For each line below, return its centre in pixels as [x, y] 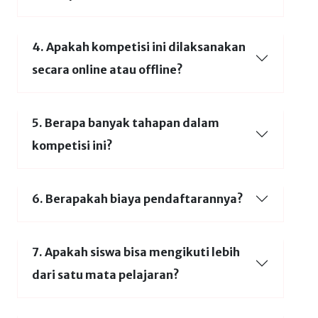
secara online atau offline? [108, 70]
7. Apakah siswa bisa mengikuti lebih [136, 252]
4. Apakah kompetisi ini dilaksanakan [139, 47]
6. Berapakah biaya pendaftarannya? [138, 199]
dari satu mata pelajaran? [106, 275]
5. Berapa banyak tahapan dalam [126, 123]
